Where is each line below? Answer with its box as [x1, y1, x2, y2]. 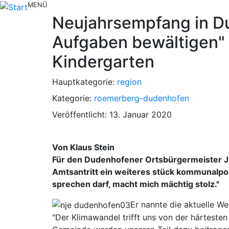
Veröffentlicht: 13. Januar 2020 [52, 109, 172, 120]
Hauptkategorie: [52, 76, 117, 87]
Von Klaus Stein [52, 142, 114, 152]
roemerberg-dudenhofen [94, 93, 189, 103]
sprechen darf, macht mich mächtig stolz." [52, 178, 219, 189]
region [117, 76, 142, 87]
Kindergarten [52, 51, 154, 72]
